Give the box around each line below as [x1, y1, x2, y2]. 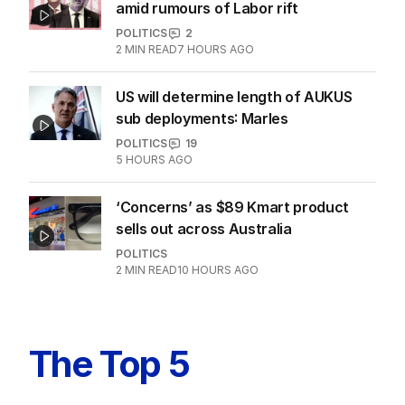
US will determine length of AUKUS [116, 88, 353, 107]
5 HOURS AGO [116, 153, 193, 167]
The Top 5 [29, 342, 190, 387]
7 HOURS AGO [177, 42, 254, 57]
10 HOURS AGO [177, 263, 259, 278]
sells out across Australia [116, 220, 292, 239]
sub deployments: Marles [116, 109, 288, 128]
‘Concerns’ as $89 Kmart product [116, 198, 350, 217]
